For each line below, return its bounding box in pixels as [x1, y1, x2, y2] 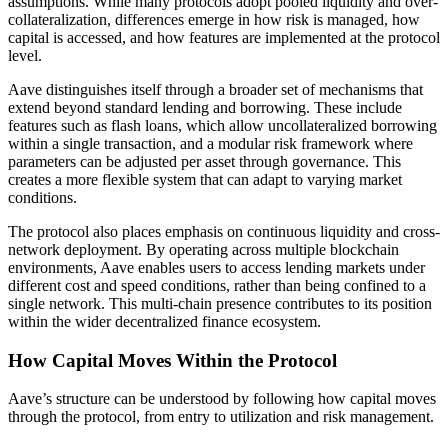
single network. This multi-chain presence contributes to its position [8, 294, 432, 312]
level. [8, 46, 42, 64]
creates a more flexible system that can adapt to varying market [8, 170, 402, 188]
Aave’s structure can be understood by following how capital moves [8, 390, 436, 408]
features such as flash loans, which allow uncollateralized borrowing [8, 116, 437, 134]
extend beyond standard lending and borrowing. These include [8, 98, 402, 116]
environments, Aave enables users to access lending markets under [8, 258, 425, 276]
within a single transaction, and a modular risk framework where [8, 134, 413, 152]
